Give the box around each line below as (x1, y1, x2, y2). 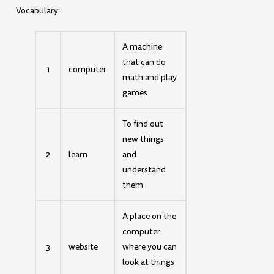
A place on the (122, 210, 177, 222)
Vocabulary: (16, 4, 61, 17)
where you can (122, 240, 177, 253)
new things (122, 133, 165, 145)
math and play (122, 71, 177, 83)
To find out (122, 117, 164, 130)
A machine (122, 40, 163, 53)
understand (122, 163, 166, 176)
